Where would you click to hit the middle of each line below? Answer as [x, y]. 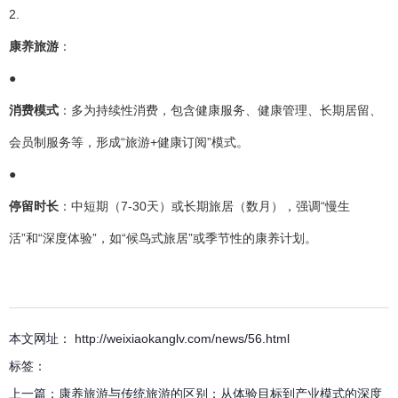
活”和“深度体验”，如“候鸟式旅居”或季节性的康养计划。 [163, 238]
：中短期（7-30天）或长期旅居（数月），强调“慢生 [204, 206]
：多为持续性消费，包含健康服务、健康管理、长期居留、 [220, 110]
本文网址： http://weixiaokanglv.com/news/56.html [149, 338]
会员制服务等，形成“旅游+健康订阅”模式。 [129, 142]
